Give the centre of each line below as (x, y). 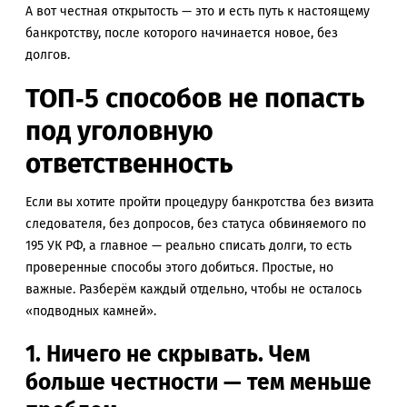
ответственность (129, 164)
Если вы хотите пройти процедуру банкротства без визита (200, 203)
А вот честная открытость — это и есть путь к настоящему (198, 11)
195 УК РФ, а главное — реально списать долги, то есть (189, 246)
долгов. (48, 55)
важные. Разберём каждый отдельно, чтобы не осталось (194, 290)
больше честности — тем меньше (199, 382)
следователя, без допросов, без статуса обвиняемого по (196, 224)
